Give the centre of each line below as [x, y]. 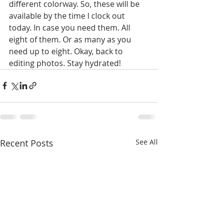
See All [147, 142]
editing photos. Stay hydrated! [65, 63]
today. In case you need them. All [71, 27]
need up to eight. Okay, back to [67, 51]
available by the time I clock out [68, 16]
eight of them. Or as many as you [71, 39]
